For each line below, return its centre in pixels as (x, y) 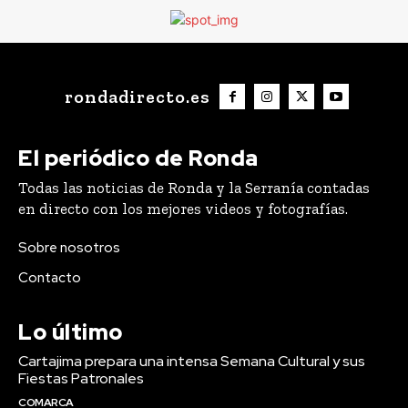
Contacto (50, 278)
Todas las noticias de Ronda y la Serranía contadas (194, 188)
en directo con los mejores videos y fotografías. (183, 209)
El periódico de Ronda (138, 158)
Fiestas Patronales (81, 379)
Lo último (71, 332)
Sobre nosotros (69, 248)
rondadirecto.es (138, 97)
